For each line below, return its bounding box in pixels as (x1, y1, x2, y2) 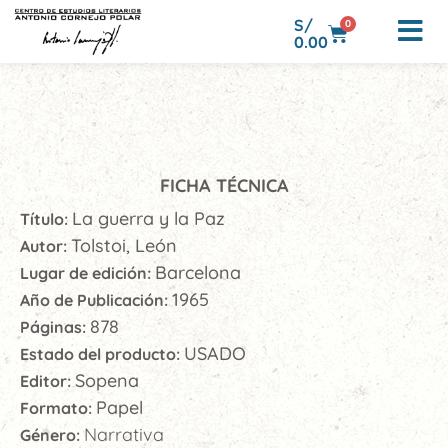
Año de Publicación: (20, 290, 172, 310)
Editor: (20, 371, 75, 391)
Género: (20, 425, 84, 445)
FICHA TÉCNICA (159, 174, 289, 197)
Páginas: (20, 317, 90, 337)
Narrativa (84, 423, 164, 446)
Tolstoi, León (71, 234, 177, 257)
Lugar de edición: (20, 263, 155, 283)
